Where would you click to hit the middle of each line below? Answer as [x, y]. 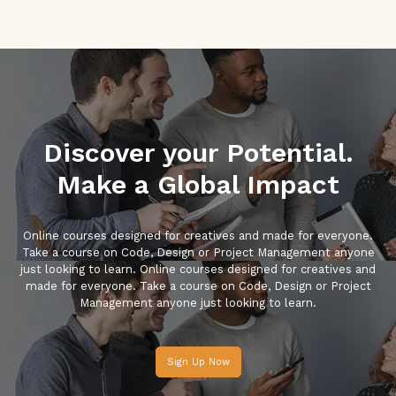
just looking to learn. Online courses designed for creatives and [198, 269]
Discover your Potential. [198, 152]
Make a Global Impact [198, 184]
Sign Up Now [198, 362]
